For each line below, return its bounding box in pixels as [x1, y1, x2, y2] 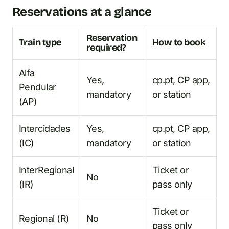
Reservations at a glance [12, 4, 152, 19]
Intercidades [19, 123, 71, 134]
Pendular [19, 81, 56, 93]
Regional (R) [19, 213, 70, 224]
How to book [152, 36, 206, 48]
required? [86, 41, 126, 53]
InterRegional [19, 164, 74, 175]
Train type [19, 36, 61, 48]
